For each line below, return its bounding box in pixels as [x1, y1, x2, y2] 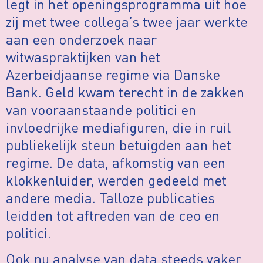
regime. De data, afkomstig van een [6, 153, 225, 171]
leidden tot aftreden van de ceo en [6, 205, 220, 224]
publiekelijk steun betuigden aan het [6, 135, 231, 154]
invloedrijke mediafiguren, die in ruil [6, 117, 231, 136]
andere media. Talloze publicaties [6, 188, 215, 207]
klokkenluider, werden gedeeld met [6, 170, 227, 189]
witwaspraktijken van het [6, 47, 160, 66]
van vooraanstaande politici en [6, 100, 196, 119]
